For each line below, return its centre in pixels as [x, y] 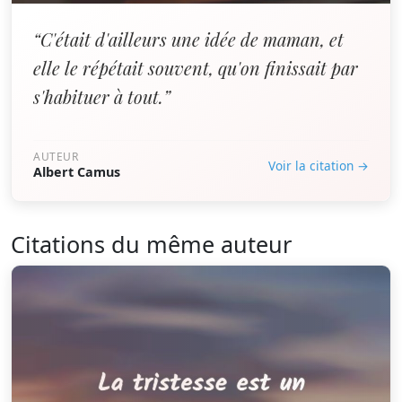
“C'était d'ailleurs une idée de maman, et [188, 39]
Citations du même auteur [151, 244]
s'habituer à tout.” [102, 96]
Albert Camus [77, 172]
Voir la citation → [319, 165]
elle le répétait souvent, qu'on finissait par [196, 68]
